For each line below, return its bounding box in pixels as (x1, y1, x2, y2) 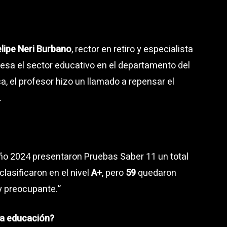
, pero (102, 166, 126, 180)
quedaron (136, 166, 176, 180)
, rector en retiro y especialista (71, 42, 193, 56)
